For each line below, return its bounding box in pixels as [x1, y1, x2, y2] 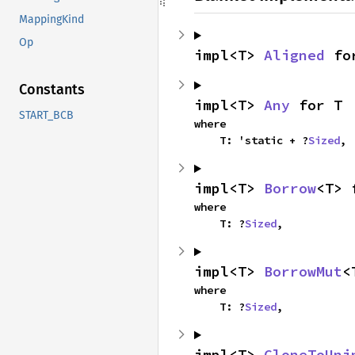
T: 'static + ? [219, 133, 308, 148]
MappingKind [19, 13, 84, 27]
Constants [19, 81, 85, 99]
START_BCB [19, 109, 74, 123]
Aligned [264, 46, 325, 65]
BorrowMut [264, 262, 342, 281]
